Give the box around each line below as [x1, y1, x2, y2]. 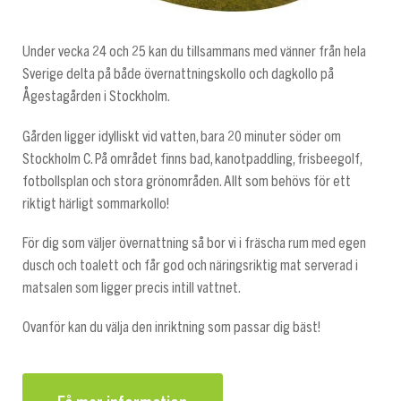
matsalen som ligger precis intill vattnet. [22, 279, 241, 295]
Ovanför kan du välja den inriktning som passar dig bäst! [22, 320, 320, 335]
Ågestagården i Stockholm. [22, 89, 170, 105]
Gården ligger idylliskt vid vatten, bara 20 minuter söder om [22, 128, 341, 144]
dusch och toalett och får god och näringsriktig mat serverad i [22, 257, 358, 273]
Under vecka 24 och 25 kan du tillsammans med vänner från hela [22, 44, 366, 60]
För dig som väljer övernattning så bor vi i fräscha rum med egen [22, 235, 366, 251]
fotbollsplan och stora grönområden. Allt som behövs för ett [22, 173, 351, 189]
